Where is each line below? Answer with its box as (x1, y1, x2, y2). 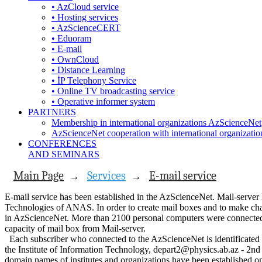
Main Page (13, 169, 64, 182)
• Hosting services (51, 12, 118, 22)
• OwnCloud (51, 54, 99, 64)
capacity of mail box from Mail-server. (5, 223, 148, 233)
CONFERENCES (28, 139, 96, 149)
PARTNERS (28, 107, 76, 117)
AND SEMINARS (28, 149, 99, 159)
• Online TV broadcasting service (51, 86, 175, 96)
